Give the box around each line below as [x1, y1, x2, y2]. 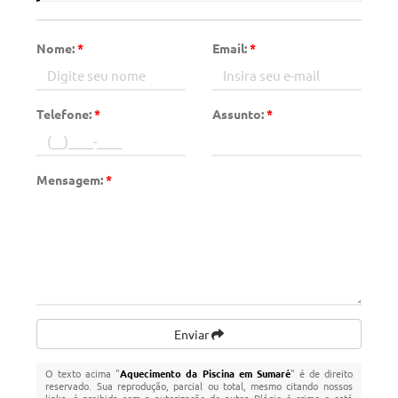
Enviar [174, 326, 211, 342]
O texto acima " [45, 366, 121, 380]
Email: [212, 40, 250, 56]
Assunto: [212, 106, 267, 122]
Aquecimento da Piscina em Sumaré [120, 366, 291, 380]
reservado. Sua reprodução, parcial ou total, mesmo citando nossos [45, 378, 353, 393]
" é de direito [290, 366, 353, 380]
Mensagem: [36, 171, 107, 187]
